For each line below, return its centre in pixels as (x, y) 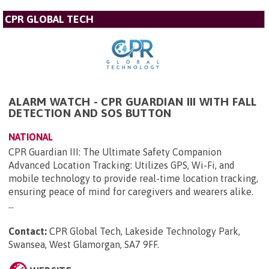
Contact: (28, 231)
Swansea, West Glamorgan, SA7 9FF (83, 244)
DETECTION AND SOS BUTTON (90, 113)
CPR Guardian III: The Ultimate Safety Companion (115, 152)
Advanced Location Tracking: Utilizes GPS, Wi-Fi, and (122, 165)
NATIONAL (31, 137)
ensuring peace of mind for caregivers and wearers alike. (131, 191)
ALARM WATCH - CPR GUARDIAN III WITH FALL (133, 101)
